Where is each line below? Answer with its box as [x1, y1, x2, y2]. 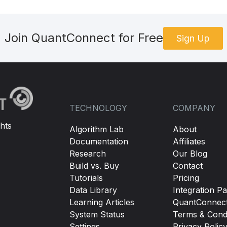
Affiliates [172, 136, 205, 146]
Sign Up [176, 32, 210, 44]
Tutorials [69, 173, 103, 183]
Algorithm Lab [69, 124, 124, 134]
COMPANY [172, 103, 215, 113]
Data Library [69, 185, 118, 195]
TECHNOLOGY [69, 103, 128, 113]
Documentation [69, 136, 129, 146]
